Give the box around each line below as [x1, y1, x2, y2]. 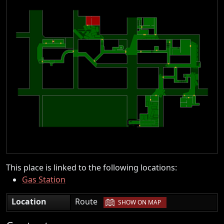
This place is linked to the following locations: [6, 161, 177, 173]
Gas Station [22, 173, 65, 185]
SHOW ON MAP [118, 198, 161, 207]
